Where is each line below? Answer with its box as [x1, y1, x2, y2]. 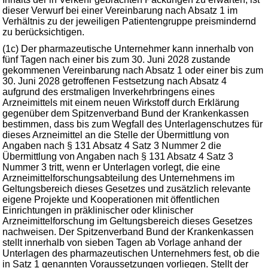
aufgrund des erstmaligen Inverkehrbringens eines [2, 87, 215, 97]
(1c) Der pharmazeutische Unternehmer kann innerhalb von [2, 44, 254, 54]
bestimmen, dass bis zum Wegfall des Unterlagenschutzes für [2, 119, 263, 129]
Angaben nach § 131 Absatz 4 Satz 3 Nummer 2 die [2, 141, 221, 151]
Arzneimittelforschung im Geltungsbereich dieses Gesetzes [2, 216, 252, 226]
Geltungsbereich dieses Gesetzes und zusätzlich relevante [2, 184, 251, 194]
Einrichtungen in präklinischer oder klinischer [2, 205, 193, 215]
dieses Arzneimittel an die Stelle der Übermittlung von [2, 130, 229, 140]
